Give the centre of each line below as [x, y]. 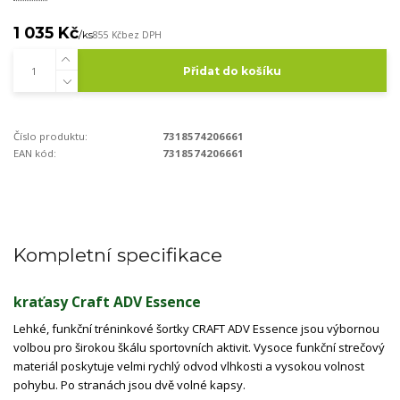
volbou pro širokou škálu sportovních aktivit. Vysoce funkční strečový [199, 347]
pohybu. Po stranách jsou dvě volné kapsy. [129, 385]
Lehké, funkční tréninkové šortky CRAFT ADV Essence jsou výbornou [196, 329]
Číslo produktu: [50, 136]
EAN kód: [35, 153]
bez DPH [142, 34]
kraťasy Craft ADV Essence [107, 302]
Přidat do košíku [232, 71]
